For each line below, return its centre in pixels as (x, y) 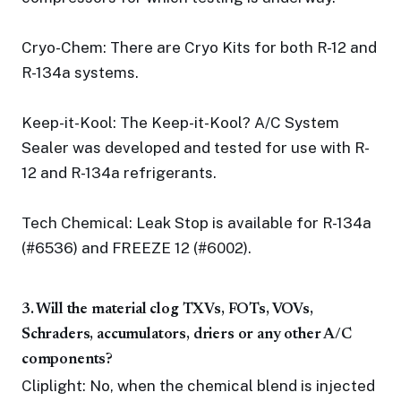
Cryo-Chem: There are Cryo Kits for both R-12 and (199, 47)
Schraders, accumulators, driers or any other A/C (187, 335)
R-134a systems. (80, 73)
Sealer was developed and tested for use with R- (196, 148)
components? (68, 360)
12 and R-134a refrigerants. (119, 173)
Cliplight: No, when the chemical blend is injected (198, 386)
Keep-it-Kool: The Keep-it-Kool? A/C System (180, 123)
